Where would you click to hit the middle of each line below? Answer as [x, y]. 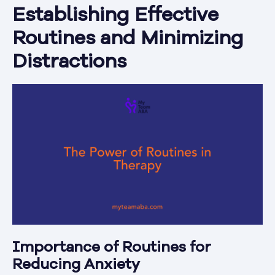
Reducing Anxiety [76, 265]
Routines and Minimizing [128, 39]
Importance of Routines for [112, 248]
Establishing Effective [115, 16]
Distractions [69, 62]
